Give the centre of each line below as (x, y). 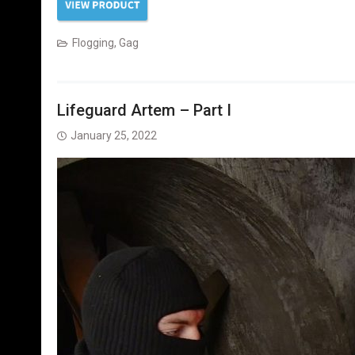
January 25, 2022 (114, 136)
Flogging (93, 43)
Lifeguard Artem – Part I (144, 110)
